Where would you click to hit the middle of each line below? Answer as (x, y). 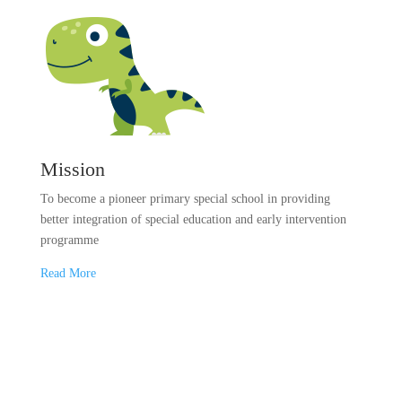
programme (69, 240)
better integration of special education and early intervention (193, 219)
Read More (68, 273)
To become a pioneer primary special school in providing (185, 199)
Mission (72, 169)
